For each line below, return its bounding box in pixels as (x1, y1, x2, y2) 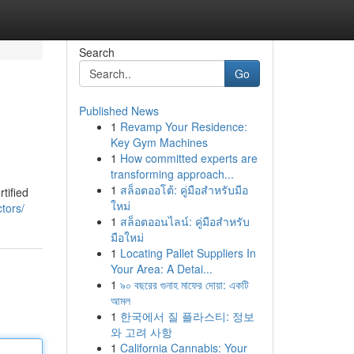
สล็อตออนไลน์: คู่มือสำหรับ (119, 213, 250, 229)
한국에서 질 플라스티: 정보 (119, 308, 254, 324)
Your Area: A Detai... (110, 261, 213, 277)
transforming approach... (110, 166, 234, 182)
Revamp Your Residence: (119, 119, 247, 134)
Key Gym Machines (110, 134, 208, 150)
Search (78, 44, 115, 60)
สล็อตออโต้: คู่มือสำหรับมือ (119, 182, 248, 198)
